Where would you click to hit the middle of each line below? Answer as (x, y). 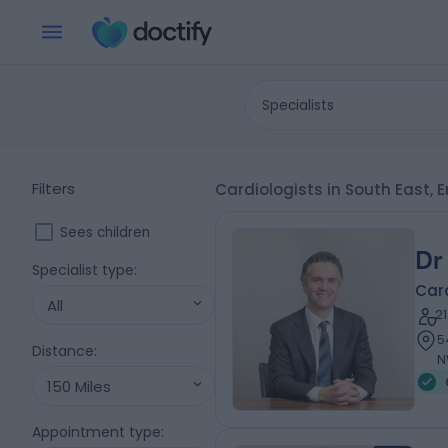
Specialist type (83, 270)
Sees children (105, 232)
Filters (53, 188)
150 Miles (79, 386)
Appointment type (96, 432)
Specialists (298, 105)
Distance (63, 351)
